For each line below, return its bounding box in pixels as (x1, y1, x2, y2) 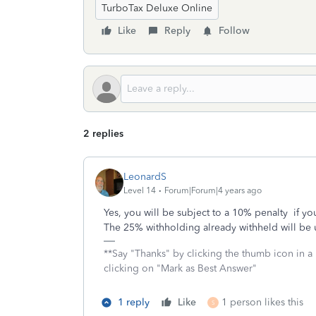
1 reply (118, 296, 150, 308)
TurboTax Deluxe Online (102, 2, 212, 14)
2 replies (83, 128, 123, 140)
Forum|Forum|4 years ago (164, 185, 262, 195)
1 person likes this (221, 296, 303, 308)
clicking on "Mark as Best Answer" (104, 262, 257, 274)
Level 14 (123, 185, 156, 195)
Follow (219, 25, 250, 37)
